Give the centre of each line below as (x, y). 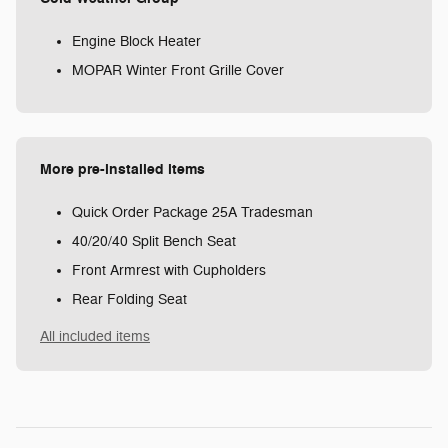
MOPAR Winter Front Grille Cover (178, 70)
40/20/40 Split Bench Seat (154, 241)
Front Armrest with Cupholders (169, 270)
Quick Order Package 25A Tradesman (192, 212)
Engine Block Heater (136, 41)
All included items (95, 336)
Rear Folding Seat (129, 299)
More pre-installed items (122, 169)
